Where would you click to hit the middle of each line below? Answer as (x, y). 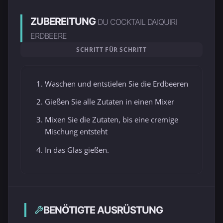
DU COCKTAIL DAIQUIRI (137, 22)
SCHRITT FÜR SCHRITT (111, 50)
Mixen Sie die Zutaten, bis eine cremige (111, 120)
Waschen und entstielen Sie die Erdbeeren (116, 84)
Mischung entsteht (76, 132)
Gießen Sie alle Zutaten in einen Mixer (110, 102)
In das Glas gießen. (77, 150)
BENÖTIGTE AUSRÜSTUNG (103, 210)
